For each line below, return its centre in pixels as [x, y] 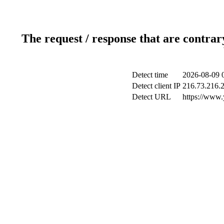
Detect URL [151, 96]
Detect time [150, 74]
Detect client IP [156, 85]
